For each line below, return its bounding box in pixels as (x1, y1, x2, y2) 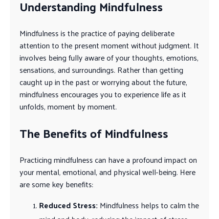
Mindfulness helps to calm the (98, 197, 199, 212)
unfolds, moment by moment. (20, 99, 117, 114)
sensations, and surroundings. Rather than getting (20, 63, 183, 77)
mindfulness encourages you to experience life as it (20, 87, 186, 102)
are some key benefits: (20, 176, 93, 191)
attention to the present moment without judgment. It (20, 38, 199, 53)
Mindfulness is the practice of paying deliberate (20, 26, 175, 41)
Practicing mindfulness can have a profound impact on (20, 152, 197, 167)
